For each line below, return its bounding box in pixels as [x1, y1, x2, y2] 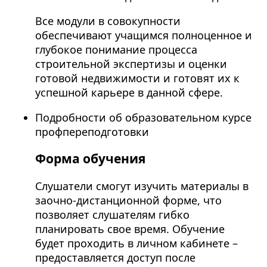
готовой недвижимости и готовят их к [35, 71, 240, 86]
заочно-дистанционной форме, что [35, 193, 222, 207]
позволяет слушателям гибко [35, 207, 190, 222]
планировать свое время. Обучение [35, 221, 225, 236]
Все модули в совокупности [35, 14, 181, 29]
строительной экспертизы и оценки [35, 57, 227, 72]
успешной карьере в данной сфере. [35, 85, 223, 100]
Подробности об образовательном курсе [35, 110, 252, 125]
